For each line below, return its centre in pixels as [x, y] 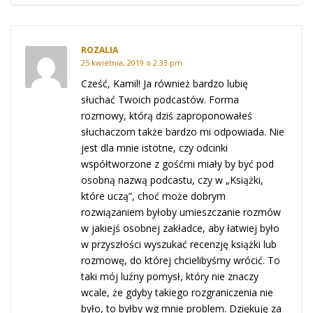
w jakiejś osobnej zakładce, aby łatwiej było [180, 228]
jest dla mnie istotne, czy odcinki [154, 148]
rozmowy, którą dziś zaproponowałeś [167, 116]
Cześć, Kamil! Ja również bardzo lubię [165, 83]
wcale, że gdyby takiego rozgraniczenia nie [177, 292]
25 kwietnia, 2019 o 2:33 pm [132, 63]
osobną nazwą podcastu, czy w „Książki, [172, 180]
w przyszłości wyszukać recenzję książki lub [179, 244]
